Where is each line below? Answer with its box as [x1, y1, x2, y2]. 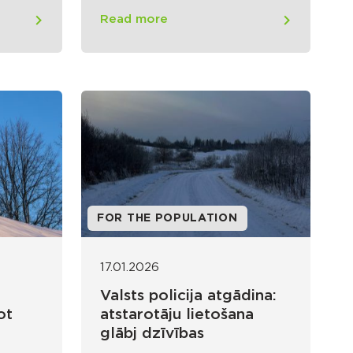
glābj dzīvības [100, 326, 204, 342]
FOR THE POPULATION [97, 213, 238, 225]
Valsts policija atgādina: [100, 288, 277, 304]
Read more [100, 13, 168, 26]
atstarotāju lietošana [100, 307, 254, 323]
